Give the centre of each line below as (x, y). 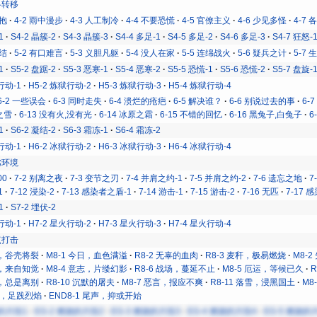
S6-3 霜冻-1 (86, 130)
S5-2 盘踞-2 (34, 69)
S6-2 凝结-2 (34, 130)
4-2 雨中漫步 (39, 20)
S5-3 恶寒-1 (86, 69)
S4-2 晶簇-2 (34, 36)
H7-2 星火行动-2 (60, 223)
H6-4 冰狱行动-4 (200, 146)
